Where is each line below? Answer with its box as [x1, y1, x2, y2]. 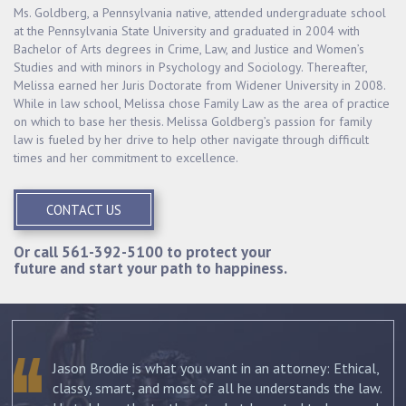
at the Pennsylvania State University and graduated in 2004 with [14, 22, 360, 39]
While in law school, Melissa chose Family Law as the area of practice [14, 94, 390, 111]
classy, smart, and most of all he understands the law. [53, 378, 382, 397]
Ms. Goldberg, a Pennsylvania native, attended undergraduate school [14, 4, 386, 21]
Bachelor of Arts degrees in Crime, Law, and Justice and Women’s [14, 40, 364, 57]
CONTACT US [46, 200, 121, 218]
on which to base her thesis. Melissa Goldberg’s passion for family [14, 112, 372, 130]
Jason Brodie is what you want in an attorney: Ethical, [53, 358, 379, 377]
